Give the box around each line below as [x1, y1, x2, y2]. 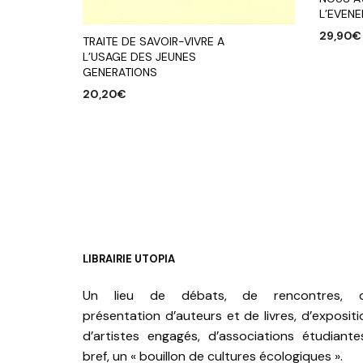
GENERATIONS [83, 64, 157, 79]
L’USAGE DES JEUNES [83, 49, 196, 64]
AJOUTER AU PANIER [83, 112, 190, 126]
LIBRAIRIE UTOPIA [83, 251, 175, 266]
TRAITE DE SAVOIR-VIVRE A [83, 33, 224, 49]
